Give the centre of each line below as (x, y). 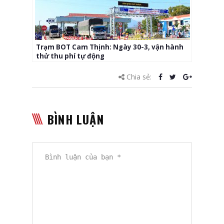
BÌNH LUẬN (76, 119)
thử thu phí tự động (70, 56)
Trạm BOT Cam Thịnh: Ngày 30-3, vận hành (110, 47)
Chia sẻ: (139, 76)
